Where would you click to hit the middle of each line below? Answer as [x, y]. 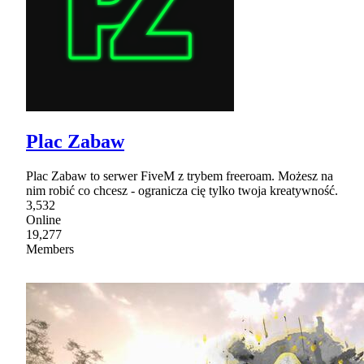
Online [43, 220]
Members [50, 249]
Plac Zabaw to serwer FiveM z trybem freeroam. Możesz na [180, 176]
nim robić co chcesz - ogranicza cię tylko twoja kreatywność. [182, 191]
